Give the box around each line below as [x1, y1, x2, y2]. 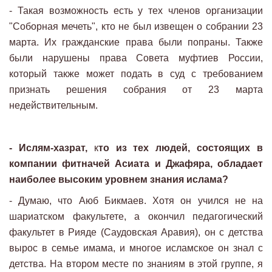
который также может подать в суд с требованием [9, 69, 263, 80]
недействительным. [9, 100, 98, 111]
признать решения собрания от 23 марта [9, 84, 263, 95]
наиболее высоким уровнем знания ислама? [9, 174, 228, 185]
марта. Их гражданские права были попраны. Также [9, 37, 263, 48]
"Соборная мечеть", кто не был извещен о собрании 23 [9, 21, 263, 32]
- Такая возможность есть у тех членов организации [9, 5, 263, 16]
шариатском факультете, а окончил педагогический [9, 211, 263, 222]
